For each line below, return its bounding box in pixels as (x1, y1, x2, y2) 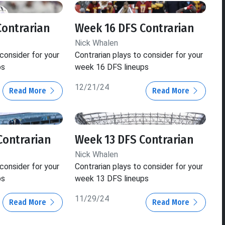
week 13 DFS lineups (74, 173, 149, 183)
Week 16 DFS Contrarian (74, 21, 194, 35)
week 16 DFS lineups (74, 62, 149, 72)
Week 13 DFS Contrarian (74, 132, 193, 147)
